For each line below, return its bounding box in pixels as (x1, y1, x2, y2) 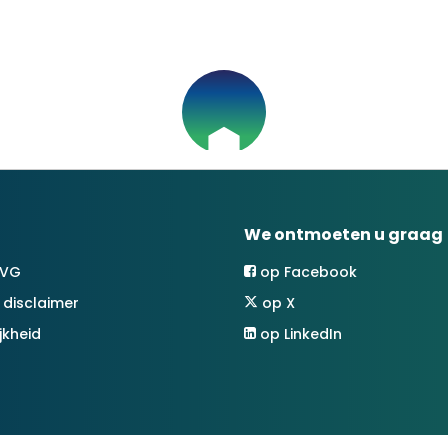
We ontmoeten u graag (244, 223, 443, 246)
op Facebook (260, 262, 357, 282)
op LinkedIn (260, 324, 342, 344)
